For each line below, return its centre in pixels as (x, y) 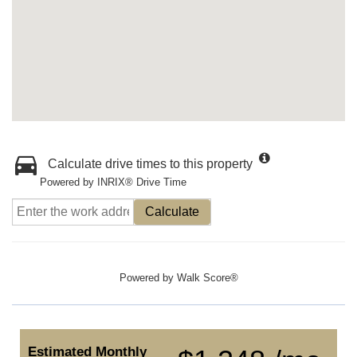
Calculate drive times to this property (150, 164)
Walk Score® (207, 278)
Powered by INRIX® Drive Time (113, 182)
